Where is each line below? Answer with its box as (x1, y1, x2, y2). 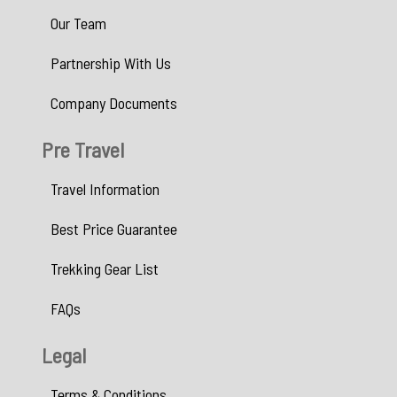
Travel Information (51, 178, 160, 198)
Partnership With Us (51, 52, 171, 73)
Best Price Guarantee (51, 218, 177, 238)
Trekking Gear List (51, 258, 159, 278)
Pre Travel (42, 136, 124, 162)
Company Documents (51, 92, 177, 113)
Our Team (51, 12, 106, 33)
